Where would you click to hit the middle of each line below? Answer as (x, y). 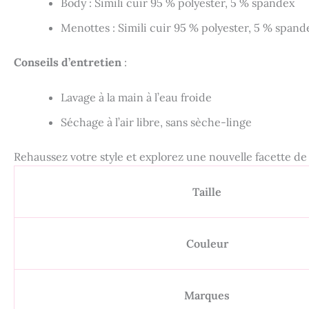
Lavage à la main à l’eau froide (136, 98)
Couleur (207, 244)
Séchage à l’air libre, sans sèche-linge (156, 122)
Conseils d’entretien (68, 62)
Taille (207, 192)
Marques (207, 296)
